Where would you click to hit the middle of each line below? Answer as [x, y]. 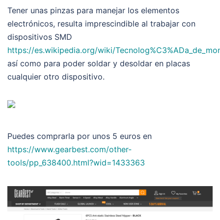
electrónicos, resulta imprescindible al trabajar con [101, 23]
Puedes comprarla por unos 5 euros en [80, 136]
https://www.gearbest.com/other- [69, 149]
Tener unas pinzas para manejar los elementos [93, 10]
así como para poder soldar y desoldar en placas [99, 63]
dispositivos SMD [40, 37]
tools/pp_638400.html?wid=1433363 [76, 162]
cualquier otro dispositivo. [56, 76]
